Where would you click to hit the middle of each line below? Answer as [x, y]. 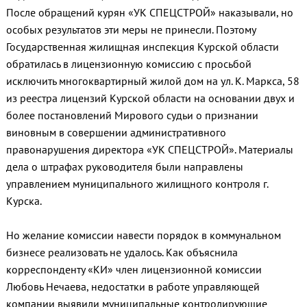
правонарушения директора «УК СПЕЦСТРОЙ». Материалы [149, 150]
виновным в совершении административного [116, 133]
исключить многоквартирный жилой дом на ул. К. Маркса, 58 [152, 81]
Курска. [24, 201]
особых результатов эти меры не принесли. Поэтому [131, 30]
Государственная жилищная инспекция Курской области [142, 47]
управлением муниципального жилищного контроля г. [137, 184]
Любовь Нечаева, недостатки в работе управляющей [133, 287]
